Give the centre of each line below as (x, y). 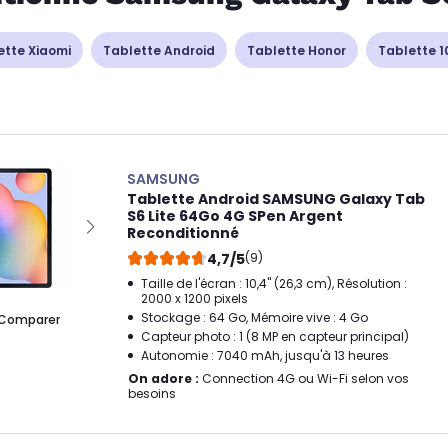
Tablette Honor (296, 50)
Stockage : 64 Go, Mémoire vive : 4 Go (254, 317)
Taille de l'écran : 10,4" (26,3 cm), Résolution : (274, 283)
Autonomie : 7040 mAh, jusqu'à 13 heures (265, 355)
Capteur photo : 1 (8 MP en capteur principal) (275, 336)
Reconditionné (183, 233)
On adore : (163, 378)
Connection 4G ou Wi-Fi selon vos (304, 378)
